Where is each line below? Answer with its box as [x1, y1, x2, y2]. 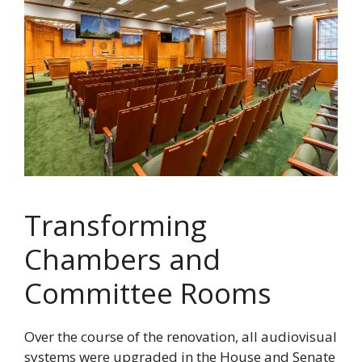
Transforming [24, 206, 207, 245]
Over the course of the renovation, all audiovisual [24, 327, 337, 347]
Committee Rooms [24, 274, 279, 313]
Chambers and [24, 240, 221, 279]
